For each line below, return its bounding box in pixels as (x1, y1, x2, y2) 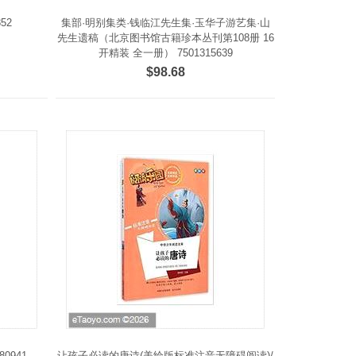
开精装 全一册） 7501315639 (98, 47, 233, 59)
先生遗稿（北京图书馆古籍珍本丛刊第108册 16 (56, 32, 274, 44)
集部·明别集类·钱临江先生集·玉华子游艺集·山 (60, 17, 270, 29)
